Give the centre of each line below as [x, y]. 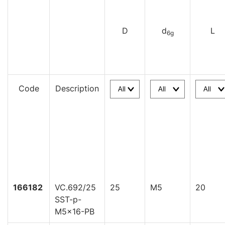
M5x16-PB [75, 212]
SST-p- [68, 200]
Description [77, 89]
